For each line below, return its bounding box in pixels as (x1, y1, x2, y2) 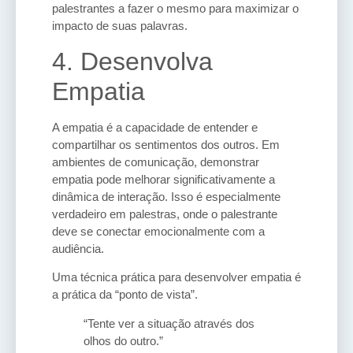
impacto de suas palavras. (52, 19, 188, 33)
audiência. (52, 241, 104, 255)
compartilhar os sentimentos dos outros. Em (52, 137, 280, 151)
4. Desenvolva (52, 46, 213, 76)
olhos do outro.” (84, 333, 163, 347)
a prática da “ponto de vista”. (52, 287, 198, 301)
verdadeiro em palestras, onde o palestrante (52, 206, 277, 221)
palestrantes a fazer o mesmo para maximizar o (52, 2, 299, 16)
